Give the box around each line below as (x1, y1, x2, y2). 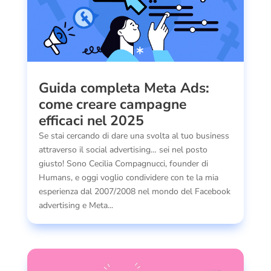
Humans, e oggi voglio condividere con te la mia (38, 171, 218, 183)
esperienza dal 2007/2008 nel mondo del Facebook (38, 185, 230, 197)
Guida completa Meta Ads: (38, 78, 209, 97)
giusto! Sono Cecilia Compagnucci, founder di (38, 157, 208, 169)
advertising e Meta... (38, 199, 113, 211)
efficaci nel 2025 (38, 111, 144, 130)
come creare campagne (38, 94, 186, 114)
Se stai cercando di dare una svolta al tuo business (38, 129, 229, 142)
